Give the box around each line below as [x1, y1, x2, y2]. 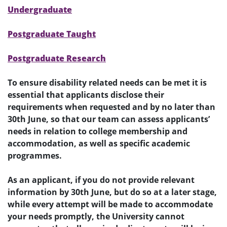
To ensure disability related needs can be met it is [8, 77, 207, 89]
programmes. [8, 150, 66, 162]
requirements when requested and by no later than [8, 101, 215, 113]
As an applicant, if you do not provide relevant [8, 174, 195, 186]
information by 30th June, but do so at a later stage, [8, 186, 217, 198]
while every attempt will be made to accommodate [8, 199, 213, 210]
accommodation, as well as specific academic [8, 138, 190, 149]
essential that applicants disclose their [8, 89, 164, 101]
